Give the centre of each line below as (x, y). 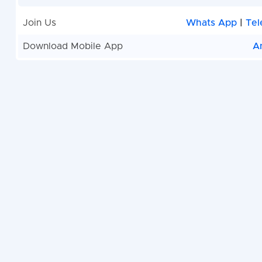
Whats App (213, 23)
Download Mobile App (73, 46)
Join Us (39, 23)
